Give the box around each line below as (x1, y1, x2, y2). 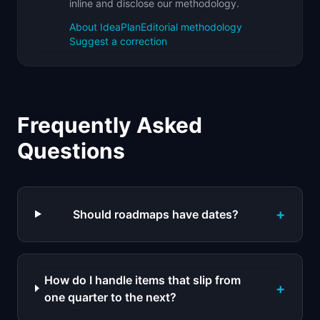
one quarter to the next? (44, 289, 177, 304)
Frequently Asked (17, 111, 202, 138)
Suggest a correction (69, 34, 167, 47)
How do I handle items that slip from (44, 272, 241, 287)
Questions (17, 137, 125, 164)
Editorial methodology (141, 20, 242, 33)
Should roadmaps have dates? (72, 206, 239, 221)
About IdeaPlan (69, 20, 141, 33)
